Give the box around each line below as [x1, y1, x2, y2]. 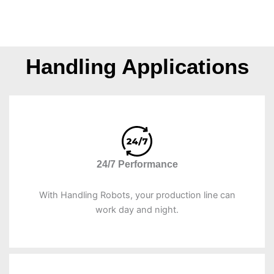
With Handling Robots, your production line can [39, 190, 235, 201]
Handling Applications [25, 54, 249, 79]
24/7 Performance [96, 159, 178, 170]
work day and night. [95, 204, 179, 216]
